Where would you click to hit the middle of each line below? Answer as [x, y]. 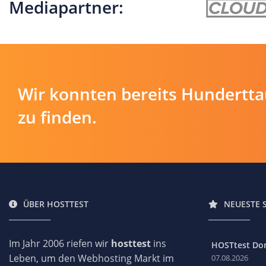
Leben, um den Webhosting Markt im [91, 258]
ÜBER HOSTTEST [56, 204]
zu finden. [57, 117]
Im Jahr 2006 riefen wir [60, 243]
